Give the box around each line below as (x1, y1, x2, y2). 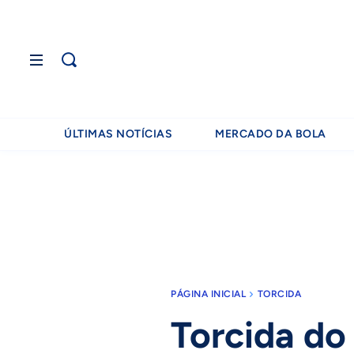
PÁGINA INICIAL (171, 288, 246, 299)
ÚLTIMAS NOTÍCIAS (64, 127, 173, 141)
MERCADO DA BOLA (215, 127, 326, 141)
